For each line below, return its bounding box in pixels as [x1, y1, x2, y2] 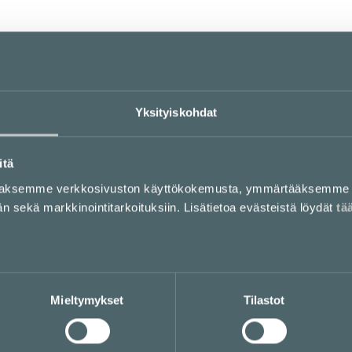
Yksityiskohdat [134, 104, 218, 119]
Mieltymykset [50, 292, 124, 306]
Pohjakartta [82, 29, 270, 70]
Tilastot [243, 292, 285, 306]
